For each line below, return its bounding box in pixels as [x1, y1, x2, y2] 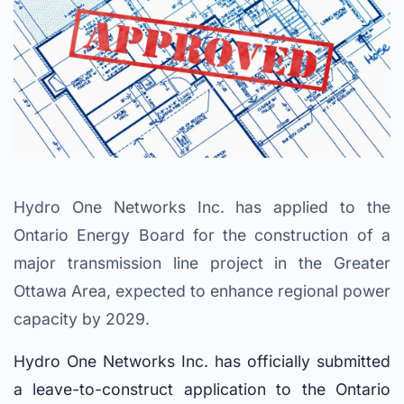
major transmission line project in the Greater [14, 253, 390, 273]
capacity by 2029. [14, 309, 150, 329]
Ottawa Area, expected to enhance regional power [14, 281, 390, 301]
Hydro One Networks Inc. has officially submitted [14, 352, 390, 372]
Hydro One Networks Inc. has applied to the [14, 197, 390, 217]
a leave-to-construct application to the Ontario [14, 380, 390, 399]
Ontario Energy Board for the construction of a [14, 225, 390, 245]
